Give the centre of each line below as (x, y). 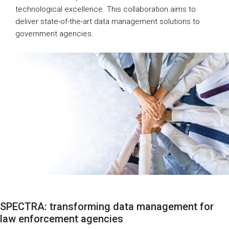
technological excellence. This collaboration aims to (106, 9)
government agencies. (54, 34)
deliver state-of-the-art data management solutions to (108, 21)
